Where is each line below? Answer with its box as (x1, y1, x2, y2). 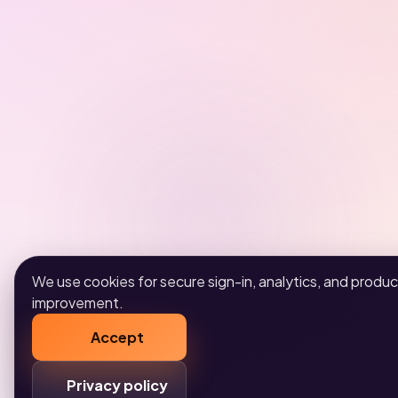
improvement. (32, 293, 124, 313)
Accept (91, 327, 145, 346)
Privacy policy (67, 375, 169, 394)
